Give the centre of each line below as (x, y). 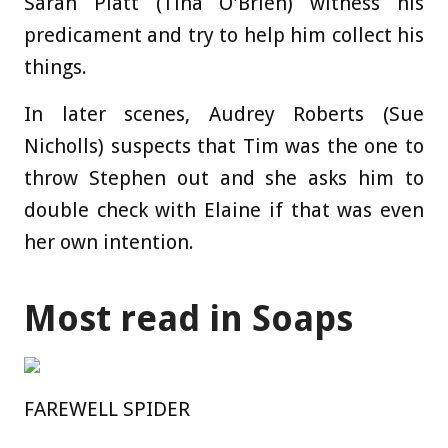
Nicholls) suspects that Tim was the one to (224, 145)
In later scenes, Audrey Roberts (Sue (224, 113)
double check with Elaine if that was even (224, 209)
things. (55, 66)
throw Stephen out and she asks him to (224, 177)
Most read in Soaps (188, 318)
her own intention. (109, 241)
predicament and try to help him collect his (224, 34)
